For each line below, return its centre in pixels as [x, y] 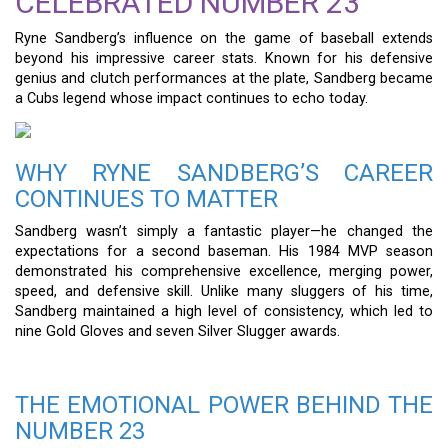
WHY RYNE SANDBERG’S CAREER [224, 172]
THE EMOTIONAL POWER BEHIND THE [224, 404]
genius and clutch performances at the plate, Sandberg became [224, 79]
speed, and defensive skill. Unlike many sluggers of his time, [224, 291]
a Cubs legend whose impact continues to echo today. [191, 99]
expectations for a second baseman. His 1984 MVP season [224, 251]
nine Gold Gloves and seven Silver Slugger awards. [177, 331]
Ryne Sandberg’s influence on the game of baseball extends [224, 39]
